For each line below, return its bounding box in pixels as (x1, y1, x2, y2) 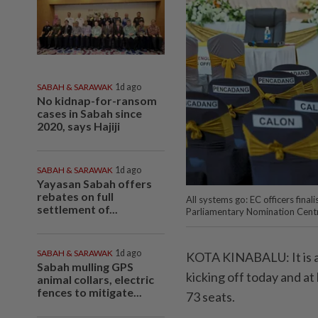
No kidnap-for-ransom (37, 93, 157, 107)
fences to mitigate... (37, 285, 142, 299)
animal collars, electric (37, 272, 154, 286)
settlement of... (37, 202, 118, 216)
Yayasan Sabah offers (37, 176, 152, 190)
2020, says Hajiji (37, 119, 120, 133)
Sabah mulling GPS (37, 259, 133, 273)
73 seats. (186, 289, 235, 305)
